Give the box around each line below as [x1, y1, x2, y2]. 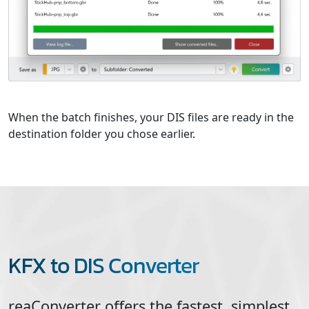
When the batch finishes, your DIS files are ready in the [8, 109, 294, 125]
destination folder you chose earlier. [8, 126, 195, 141]
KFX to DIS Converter [8, 248, 199, 282]
